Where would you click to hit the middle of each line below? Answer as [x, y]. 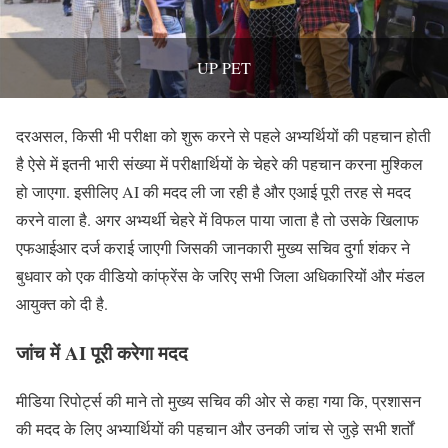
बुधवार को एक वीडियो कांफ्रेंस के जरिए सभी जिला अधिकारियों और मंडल [220, 276]
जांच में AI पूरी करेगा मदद [102, 352]
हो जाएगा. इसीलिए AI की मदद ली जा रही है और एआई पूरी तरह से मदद [213, 192]
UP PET [224, 68]
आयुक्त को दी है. [62, 304]
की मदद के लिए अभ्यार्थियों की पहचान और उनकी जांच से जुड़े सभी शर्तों [215, 429]
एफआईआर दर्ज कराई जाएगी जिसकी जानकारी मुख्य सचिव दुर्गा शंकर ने [213, 248]
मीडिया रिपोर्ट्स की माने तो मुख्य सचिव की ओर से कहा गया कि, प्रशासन [218, 401]
